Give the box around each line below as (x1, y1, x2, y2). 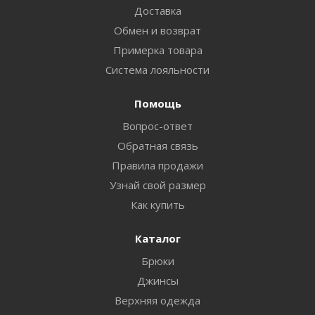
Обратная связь (117, 138, 198, 153)
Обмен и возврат (114, 22, 201, 37)
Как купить (130, 197, 185, 212)
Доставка (134, 3, 181, 18)
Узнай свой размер (109, 177, 206, 192)
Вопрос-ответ (122, 118, 193, 133)
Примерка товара (112, 42, 202, 57)
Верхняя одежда (115, 292, 200, 307)
